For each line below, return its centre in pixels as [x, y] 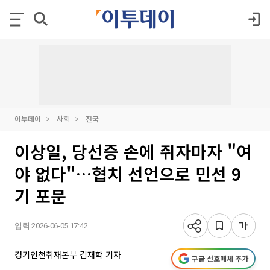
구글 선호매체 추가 [220, 258]
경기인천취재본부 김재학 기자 [68, 254]
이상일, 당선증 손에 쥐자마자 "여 [133, 151]
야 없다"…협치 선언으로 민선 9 [128, 174]
